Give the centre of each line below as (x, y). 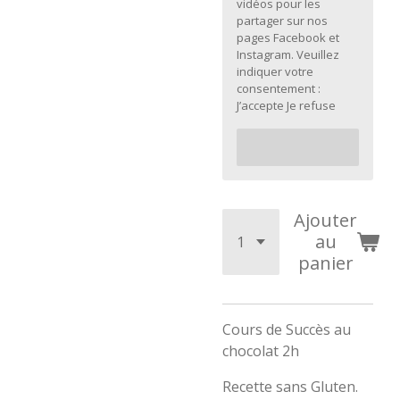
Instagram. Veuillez (288, 54)
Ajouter (325, 220)
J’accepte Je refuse (286, 105)
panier (325, 263)
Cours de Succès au (287, 329)
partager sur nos (282, 21)
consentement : (279, 88)
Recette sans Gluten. (290, 387)
